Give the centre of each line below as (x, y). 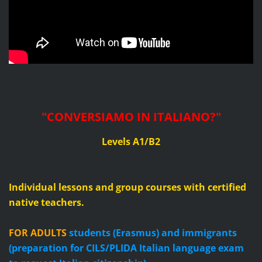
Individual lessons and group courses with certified (127, 187)
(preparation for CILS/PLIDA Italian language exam (126, 248)
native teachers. (46, 203)
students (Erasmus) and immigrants (153, 233)
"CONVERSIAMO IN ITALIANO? (128, 117)
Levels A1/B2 (131, 142)
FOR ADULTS (39, 233)
